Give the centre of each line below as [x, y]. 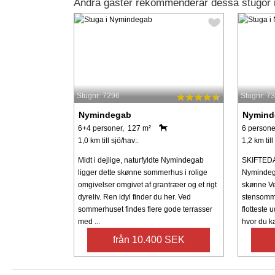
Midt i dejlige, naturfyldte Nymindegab [141, 160]
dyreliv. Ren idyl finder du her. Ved [134, 197]
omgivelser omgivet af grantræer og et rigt [147, 184]
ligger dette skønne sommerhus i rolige [142, 172]
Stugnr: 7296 [98, 95]
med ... [89, 221]
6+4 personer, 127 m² [114, 128]
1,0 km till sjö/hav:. [108, 140]
